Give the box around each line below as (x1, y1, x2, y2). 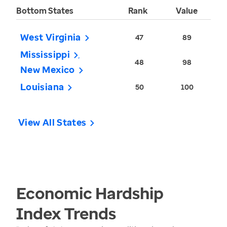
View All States (18, 116, 87, 129)
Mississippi (20, 48, 70, 61)
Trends (61, 202, 116, 224)
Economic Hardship (16, 182, 164, 204)
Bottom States (16, 5, 73, 17)
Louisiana (20, 81, 64, 93)
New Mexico (20, 63, 75, 76)
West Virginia (20, 31, 81, 44)
